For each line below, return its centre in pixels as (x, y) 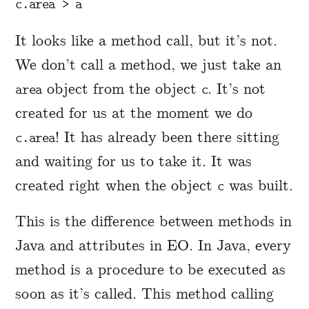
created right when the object (117, 185)
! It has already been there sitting (167, 137)
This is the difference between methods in (154, 221)
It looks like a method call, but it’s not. (147, 40)
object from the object (121, 88)
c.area (35, 138)
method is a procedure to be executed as (151, 269)
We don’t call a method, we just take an (149, 64)
